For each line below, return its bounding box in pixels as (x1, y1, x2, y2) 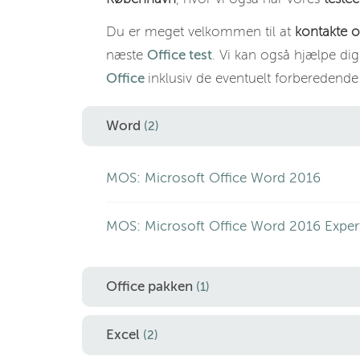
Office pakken (106, 279, 196, 294)
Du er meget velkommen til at (106, 24, 295, 39)
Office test (147, 47, 212, 63)
